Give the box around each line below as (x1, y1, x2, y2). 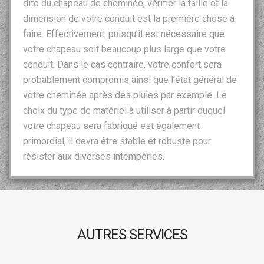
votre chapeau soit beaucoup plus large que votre (23, 43, 226, 55)
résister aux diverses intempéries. (23, 150, 164, 162)
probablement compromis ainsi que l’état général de (23, 74, 237, 85)
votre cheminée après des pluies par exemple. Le (23, 89, 227, 101)
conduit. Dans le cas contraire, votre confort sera (23, 58, 222, 70)
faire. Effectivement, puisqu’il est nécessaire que (23, 28, 225, 39)
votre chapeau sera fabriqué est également (23, 120, 200, 131)
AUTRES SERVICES (77, 226, 187, 243)
